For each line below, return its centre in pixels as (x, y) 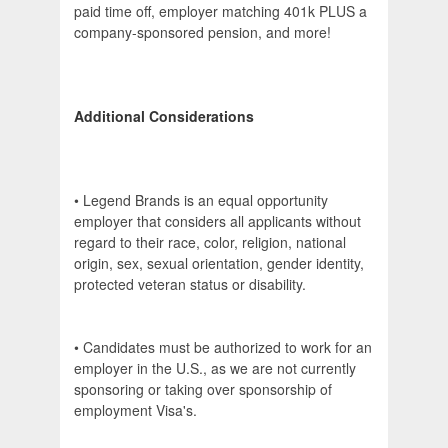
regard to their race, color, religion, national (210, 242)
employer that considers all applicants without (217, 221)
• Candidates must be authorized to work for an (223, 347)
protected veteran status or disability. (190, 284)
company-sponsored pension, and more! (202, 32)
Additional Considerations (164, 116)
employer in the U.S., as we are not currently (215, 368)
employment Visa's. (135, 410)
